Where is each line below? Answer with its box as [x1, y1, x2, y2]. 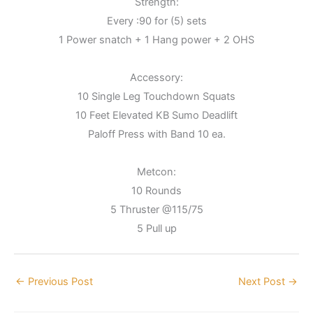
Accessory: [130, 71, 183, 84]
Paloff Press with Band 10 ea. [87, 127, 226, 140]
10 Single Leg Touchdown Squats [78, 89, 235, 103]
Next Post [238, 275, 288, 288]
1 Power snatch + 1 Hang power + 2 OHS [59, 33, 254, 46]
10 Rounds [131, 184, 182, 197]
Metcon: [137, 165, 176, 178]
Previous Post [25, 275, 93, 288]
